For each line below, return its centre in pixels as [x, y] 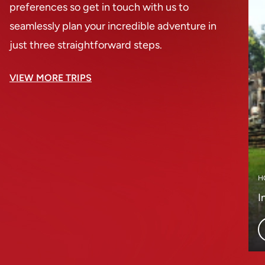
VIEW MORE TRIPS [51, 78]
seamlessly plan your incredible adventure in [113, 26]
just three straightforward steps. [86, 45]
